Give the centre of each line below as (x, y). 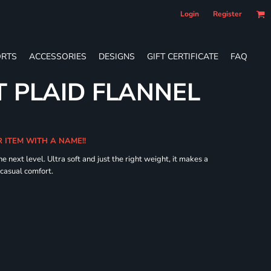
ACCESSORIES (58, 56)
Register (227, 14)
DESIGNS (117, 56)
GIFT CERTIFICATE (183, 56)
